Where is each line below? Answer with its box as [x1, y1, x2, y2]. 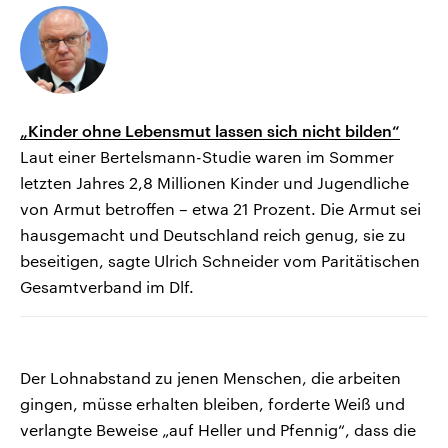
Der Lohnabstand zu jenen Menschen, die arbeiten [20, 368, 401, 388]
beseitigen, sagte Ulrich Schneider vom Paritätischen [20, 251, 420, 271]
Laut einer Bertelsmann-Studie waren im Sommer [20, 147, 394, 167]
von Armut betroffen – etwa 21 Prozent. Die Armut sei [20, 199, 421, 219]
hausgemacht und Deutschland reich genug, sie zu [20, 225, 406, 245]
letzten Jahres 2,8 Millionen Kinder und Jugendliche [20, 173, 409, 193]
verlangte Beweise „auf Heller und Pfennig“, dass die [20, 420, 416, 440]
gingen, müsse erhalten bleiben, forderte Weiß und [20, 394, 405, 414]
